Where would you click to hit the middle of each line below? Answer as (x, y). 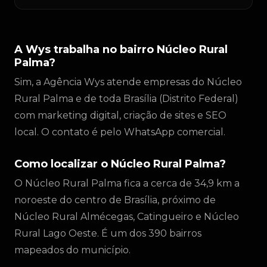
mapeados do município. (72, 250)
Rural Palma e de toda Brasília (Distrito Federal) (126, 99)
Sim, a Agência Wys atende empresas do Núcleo (128, 82)
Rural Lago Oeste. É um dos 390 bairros (108, 233)
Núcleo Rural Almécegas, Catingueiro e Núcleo (127, 217)
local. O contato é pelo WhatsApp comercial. (120, 132)
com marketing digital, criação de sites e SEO (120, 115)
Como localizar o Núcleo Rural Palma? (120, 164)
